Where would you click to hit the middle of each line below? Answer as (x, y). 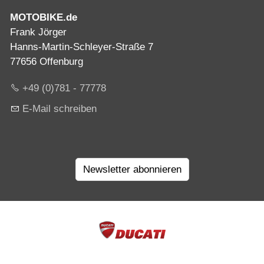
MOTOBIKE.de (44, 17)
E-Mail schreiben (60, 109)
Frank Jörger (38, 32)
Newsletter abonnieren (132, 170)
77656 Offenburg (47, 61)
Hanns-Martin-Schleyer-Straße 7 (82, 47)
